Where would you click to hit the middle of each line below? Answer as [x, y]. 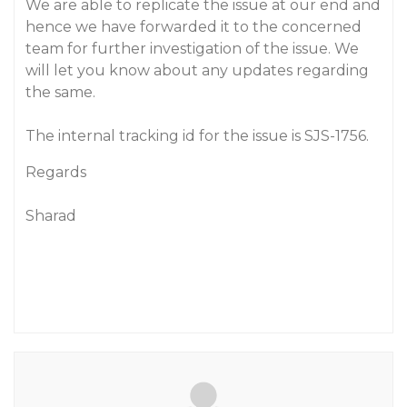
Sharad [51, 216]
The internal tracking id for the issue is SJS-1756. [197, 136]
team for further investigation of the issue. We [192, 49]
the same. [60, 92]
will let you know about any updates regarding [197, 70]
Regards [56, 172]
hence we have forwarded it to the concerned [194, 27]
